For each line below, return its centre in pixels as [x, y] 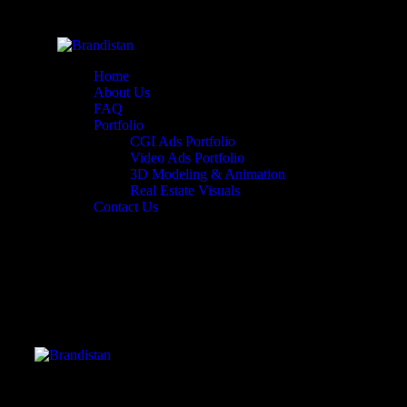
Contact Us [126, 207]
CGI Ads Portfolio [183, 141]
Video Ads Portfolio [187, 158]
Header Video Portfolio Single [148, 291]
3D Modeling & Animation [208, 174]
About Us [122, 92]
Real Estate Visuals [185, 190]
